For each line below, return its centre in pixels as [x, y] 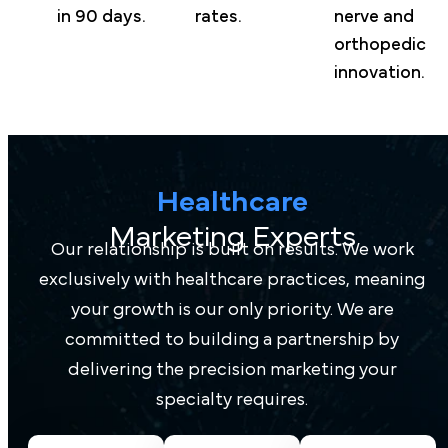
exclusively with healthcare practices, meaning [232, 279]
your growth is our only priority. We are [232, 309]
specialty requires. [232, 399]
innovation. [379, 72]
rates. [219, 16]
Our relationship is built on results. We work [232, 249]
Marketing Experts [232, 236]
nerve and [373, 16]
